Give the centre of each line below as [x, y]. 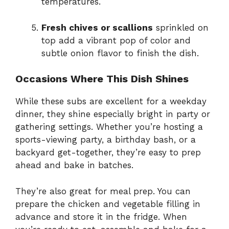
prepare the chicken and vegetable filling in [108, 204]
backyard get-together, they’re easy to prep [108, 153]
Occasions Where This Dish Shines [102, 79]
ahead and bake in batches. [74, 165]
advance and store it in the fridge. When [101, 216]
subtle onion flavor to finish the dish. [120, 53]
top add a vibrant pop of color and [116, 40]
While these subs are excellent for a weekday [111, 101]
